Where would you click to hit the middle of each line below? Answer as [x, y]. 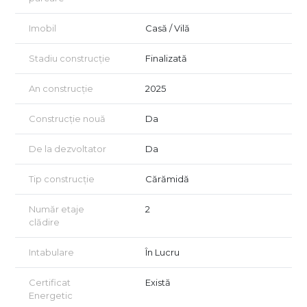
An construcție [61, 88]
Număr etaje [57, 209]
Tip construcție [62, 179]
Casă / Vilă [168, 28]
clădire [44, 222]
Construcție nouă [67, 118]
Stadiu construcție [70, 58]
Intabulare [51, 252]
